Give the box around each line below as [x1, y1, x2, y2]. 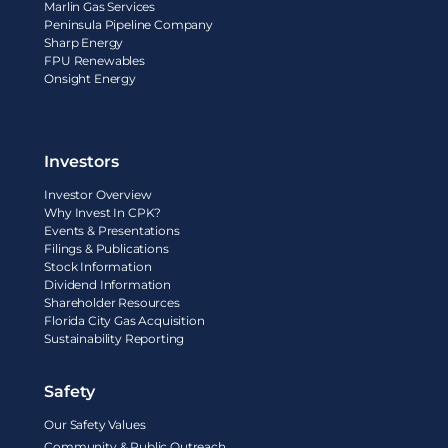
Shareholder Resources [44, 295, 180, 311]
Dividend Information [44, 277, 171, 293]
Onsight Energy [44, 71, 136, 87]
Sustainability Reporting [44, 331, 185, 347]
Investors [44, 152, 120, 172]
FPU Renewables [44, 53, 145, 69]
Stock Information [44, 259, 152, 275]
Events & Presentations [44, 223, 180, 239]
